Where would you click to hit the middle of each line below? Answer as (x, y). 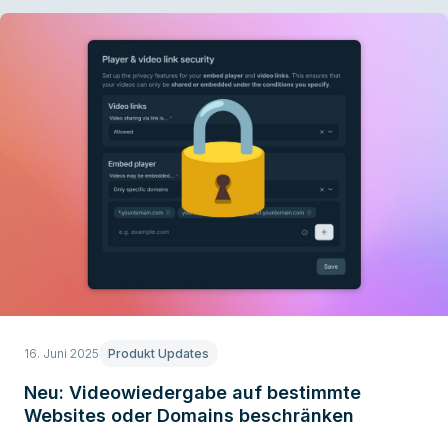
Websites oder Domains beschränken (189, 415)
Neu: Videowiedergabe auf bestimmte (192, 392)
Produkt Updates (158, 353)
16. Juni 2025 (61, 353)
